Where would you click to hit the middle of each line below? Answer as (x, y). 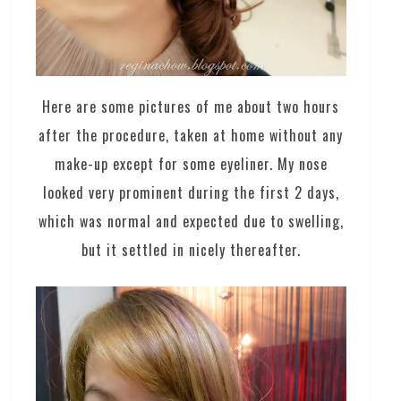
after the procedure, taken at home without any (191, 135)
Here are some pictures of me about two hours (191, 106)
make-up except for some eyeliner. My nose (191, 163)
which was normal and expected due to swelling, (191, 221)
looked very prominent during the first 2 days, (191, 192)
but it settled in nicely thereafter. (191, 249)
